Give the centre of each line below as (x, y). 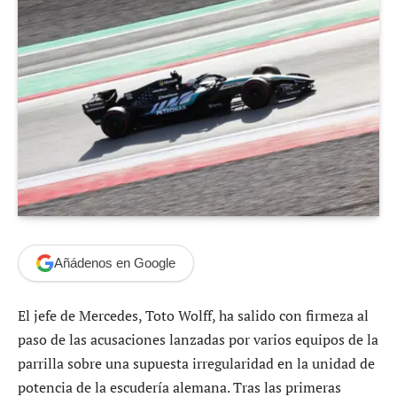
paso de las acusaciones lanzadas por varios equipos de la (198, 339)
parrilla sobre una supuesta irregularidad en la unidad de (196, 363)
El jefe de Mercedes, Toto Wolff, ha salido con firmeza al (193, 315)
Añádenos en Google (115, 263)
